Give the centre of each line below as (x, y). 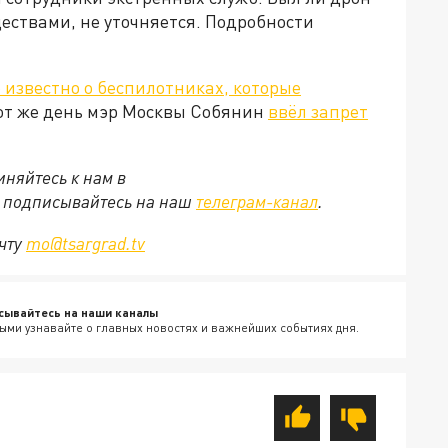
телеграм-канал (257, 201)
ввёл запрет (318, 111)
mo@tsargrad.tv (85, 243)
